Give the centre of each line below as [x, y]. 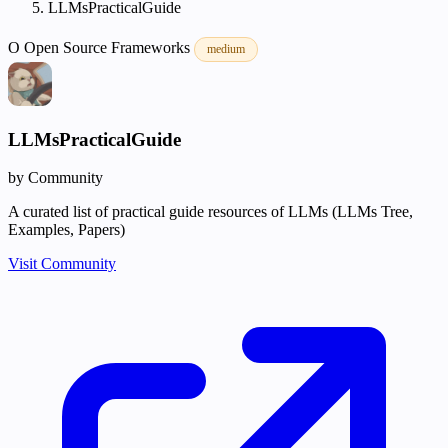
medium [226, 49]
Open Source [67, 47]
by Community [55, 178]
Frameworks [152, 47]
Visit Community [62, 264]
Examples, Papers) [66, 230]
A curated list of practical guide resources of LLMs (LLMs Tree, [210, 212]
